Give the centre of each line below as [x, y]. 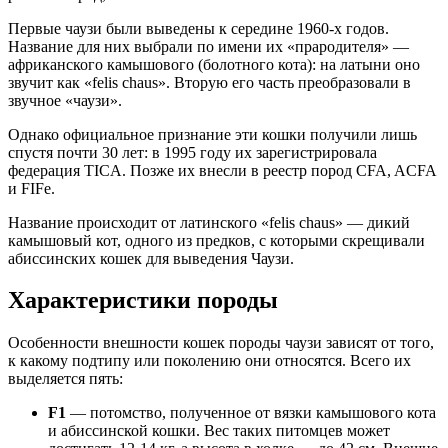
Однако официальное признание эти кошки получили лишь [212, 134]
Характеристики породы [143, 300]
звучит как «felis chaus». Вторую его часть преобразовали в [209, 82]
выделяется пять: [65, 379]
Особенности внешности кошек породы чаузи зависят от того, [221, 343]
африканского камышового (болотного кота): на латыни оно [214, 64]
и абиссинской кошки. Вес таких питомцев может [219, 431]
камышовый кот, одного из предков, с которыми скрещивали [216, 240]
